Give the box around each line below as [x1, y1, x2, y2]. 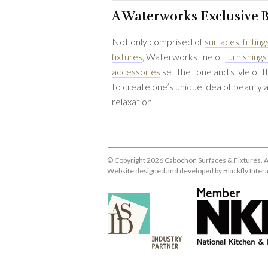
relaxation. [112, 96, 154, 107]
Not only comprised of [112, 36, 205, 47]
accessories [112, 66, 160, 77]
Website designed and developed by [107, 166, 223, 175]
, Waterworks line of [142, 51, 225, 62]
